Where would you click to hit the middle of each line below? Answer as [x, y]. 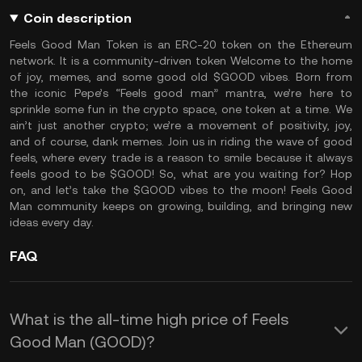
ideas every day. [52, 222]
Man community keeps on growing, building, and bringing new [181, 206]
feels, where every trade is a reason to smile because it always [181, 158]
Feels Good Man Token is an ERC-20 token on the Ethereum [181, 44]
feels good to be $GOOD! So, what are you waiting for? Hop [181, 174]
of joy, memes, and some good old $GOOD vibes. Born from [181, 77]
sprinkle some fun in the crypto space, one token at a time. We [181, 109]
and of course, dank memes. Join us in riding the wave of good [181, 141]
